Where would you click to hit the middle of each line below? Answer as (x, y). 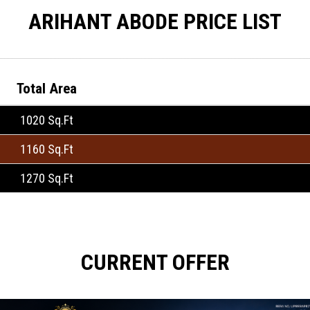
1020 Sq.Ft (46, 120)
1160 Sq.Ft (46, 149)
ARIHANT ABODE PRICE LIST (155, 21)
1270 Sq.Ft (46, 178)
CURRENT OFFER (155, 262)
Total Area (46, 88)
